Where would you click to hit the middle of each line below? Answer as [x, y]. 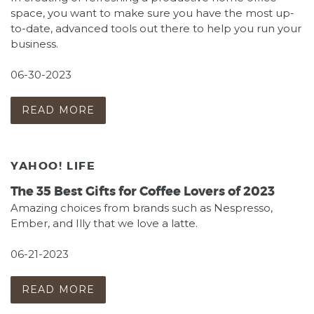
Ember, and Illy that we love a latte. [104, 224]
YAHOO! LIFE [53, 165]
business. [34, 44]
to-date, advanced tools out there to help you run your [156, 29]
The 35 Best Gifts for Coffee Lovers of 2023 [143, 192]
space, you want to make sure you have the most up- [152, 13]
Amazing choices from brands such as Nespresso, [142, 208]
